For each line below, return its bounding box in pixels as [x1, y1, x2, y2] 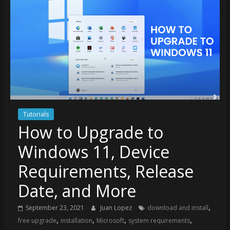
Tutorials [23, 109, 49, 119]
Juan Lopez [100, 203, 133, 212]
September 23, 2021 [25, 203, 84, 212]
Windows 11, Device [17, 140, 169, 163]
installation [60, 216, 92, 225]
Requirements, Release [17, 160, 194, 182]
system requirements [128, 216, 190, 225]
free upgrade [17, 216, 56, 225]
